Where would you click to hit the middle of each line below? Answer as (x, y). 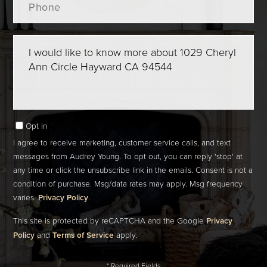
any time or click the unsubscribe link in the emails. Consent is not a (133, 170)
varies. (26, 197)
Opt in (37, 126)
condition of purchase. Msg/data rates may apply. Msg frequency (128, 184)
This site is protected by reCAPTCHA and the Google (110, 221)
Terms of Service (83, 235)
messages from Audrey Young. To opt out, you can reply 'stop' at (128, 156)
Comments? (35, 69)
